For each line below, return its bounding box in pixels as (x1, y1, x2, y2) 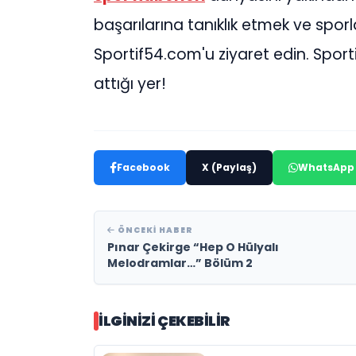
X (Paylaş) (202, 161, 257, 175)
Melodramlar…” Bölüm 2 (107, 255, 253, 272)
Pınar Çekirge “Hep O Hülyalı (107, 239, 279, 256)
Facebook (117, 161, 170, 175)
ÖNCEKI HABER (115, 224, 193, 237)
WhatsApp (298, 161, 354, 175)
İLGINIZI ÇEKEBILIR (99, 311, 230, 331)
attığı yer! (94, 73, 174, 95)
